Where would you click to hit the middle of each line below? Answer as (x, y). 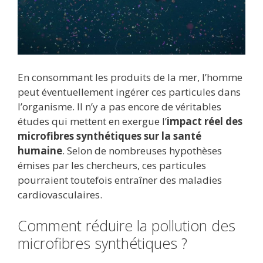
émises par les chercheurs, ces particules (112, 165)
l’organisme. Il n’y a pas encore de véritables (119, 106)
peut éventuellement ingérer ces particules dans (129, 92)
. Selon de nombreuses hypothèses (142, 150)
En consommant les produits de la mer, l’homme (130, 77)
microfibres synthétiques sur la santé (109, 136)
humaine (40, 150)
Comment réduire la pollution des (127, 226)
